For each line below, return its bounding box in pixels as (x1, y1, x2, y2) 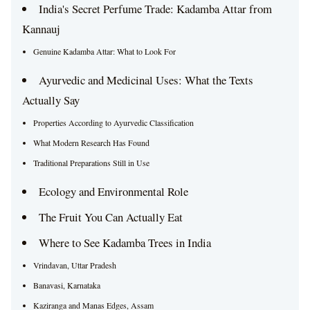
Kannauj (22, 21, 60, 37)
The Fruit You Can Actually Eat (38, 209, 183, 225)
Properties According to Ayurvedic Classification (33, 117, 194, 128)
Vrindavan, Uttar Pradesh (33, 259, 116, 271)
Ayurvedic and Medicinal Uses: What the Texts (38, 72, 253, 88)
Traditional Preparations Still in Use (33, 157, 149, 168)
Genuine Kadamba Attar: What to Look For (33, 46, 176, 57)
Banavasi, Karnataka (33, 280, 100, 291)
